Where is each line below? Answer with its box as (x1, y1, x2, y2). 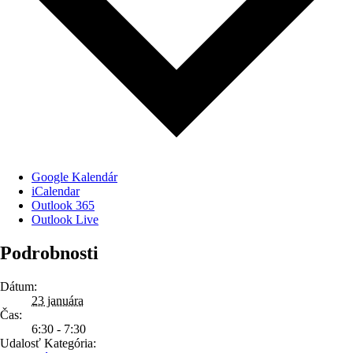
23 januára (32, 294, 84, 308)
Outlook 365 (32, 199, 95, 213)
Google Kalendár (32, 170, 117, 184)
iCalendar (32, 184, 80, 199)
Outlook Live (32, 213, 98, 227)
